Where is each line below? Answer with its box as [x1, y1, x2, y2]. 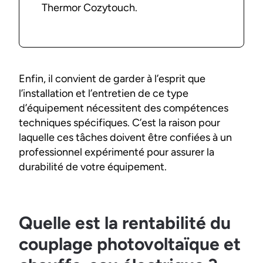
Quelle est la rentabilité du [19, 212, 231, 234]
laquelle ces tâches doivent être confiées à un [19, 131, 232, 144]
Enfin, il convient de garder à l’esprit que [19, 72, 205, 86]
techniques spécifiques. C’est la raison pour [19, 116, 220, 130]
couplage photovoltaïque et [19, 233, 241, 255]
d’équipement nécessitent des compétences [19, 102, 228, 115]
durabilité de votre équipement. [19, 160, 167, 174]
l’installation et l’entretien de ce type [19, 87, 188, 100]
